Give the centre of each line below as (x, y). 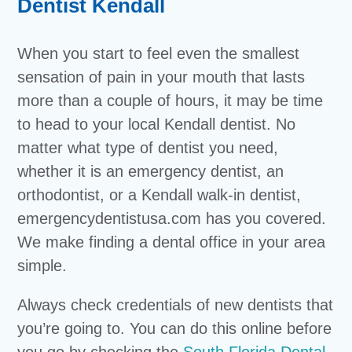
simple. (42, 266)
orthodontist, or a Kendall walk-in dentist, (159, 195)
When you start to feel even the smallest (159, 53)
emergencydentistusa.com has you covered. (172, 218)
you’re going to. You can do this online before (175, 328)
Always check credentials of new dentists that (176, 305)
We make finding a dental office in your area (172, 242)
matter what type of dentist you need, (148, 148)
